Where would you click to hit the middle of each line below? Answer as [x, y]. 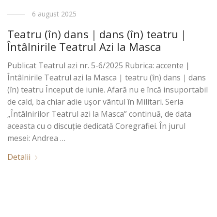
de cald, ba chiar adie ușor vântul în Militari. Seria [96, 102]
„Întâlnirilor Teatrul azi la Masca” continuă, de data [100, 114]
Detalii [19, 157]
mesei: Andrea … [37, 138]
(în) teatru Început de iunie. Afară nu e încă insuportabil [108, 90]
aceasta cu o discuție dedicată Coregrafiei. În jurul [97, 126]
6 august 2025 [54, 14]
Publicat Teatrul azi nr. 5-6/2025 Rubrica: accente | [99, 66]
